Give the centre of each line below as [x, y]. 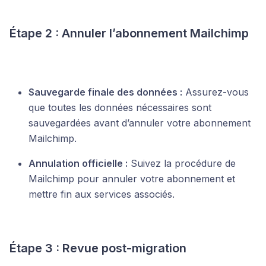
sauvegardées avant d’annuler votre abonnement [140, 123]
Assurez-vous [216, 92]
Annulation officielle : [78, 164]
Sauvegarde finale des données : [105, 92]
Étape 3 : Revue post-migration [98, 248]
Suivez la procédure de [182, 164]
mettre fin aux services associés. [102, 194]
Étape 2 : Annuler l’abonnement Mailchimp [129, 34]
